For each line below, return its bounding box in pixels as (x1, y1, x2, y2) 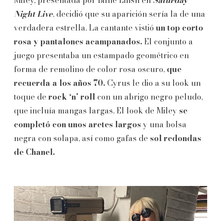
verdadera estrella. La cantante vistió (14, 21, 156, 34)
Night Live (14, 7, 53, 20)
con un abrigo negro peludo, (95, 90, 203, 103)
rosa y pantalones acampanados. (14, 35, 142, 47)
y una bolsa (143, 118, 186, 130)
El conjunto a (142, 35, 193, 47)
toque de (14, 90, 48, 103)
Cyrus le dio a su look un (105, 76, 201, 89)
